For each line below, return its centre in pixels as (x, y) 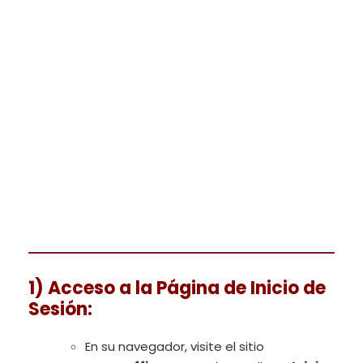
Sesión (58, 310)
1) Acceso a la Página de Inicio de (177, 288)
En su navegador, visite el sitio (175, 347)
